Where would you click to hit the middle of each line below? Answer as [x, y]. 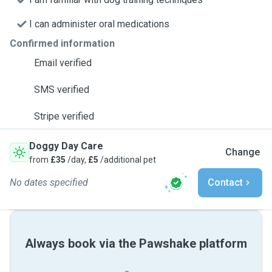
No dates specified [49, 182]
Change [243, 152]
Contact [225, 182]
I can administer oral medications [99, 24]
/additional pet [127, 160]
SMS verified [62, 90]
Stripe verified [64, 116]
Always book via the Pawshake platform [136, 243]
